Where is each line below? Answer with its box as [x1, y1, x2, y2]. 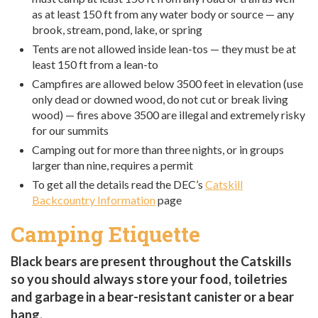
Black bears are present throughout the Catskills [11, 253, 292, 269]
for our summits [32, 123, 109, 137]
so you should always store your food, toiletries [11, 270, 287, 287]
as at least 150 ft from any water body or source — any [32, 6, 294, 21]
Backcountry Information [32, 192, 155, 207]
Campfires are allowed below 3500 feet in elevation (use [32, 76, 303, 90]
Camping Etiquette [11, 219, 200, 248]
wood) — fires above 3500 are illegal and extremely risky [32, 107, 305, 121]
